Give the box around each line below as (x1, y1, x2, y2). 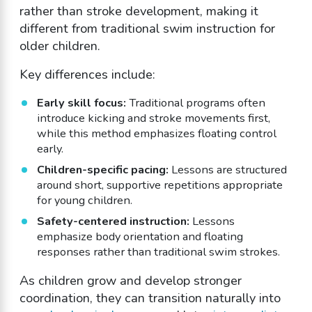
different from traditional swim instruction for (19, 19, 275, 37)
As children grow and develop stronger (19, 272, 242, 289)
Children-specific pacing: (36, 161, 169, 178)
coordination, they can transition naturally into (19, 289, 281, 306)
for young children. (36, 192, 132, 208)
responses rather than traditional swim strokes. (36, 243, 280, 260)
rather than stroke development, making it (19, 2, 258, 19)
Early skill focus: (36, 94, 126, 111)
